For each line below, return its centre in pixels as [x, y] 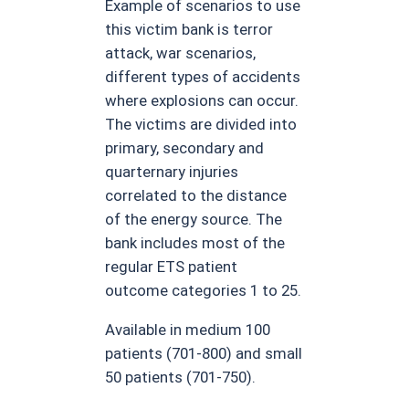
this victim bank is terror [189, 29]
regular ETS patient [172, 267]
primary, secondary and [185, 148]
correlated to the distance [196, 195]
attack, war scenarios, [181, 53]
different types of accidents [203, 77]
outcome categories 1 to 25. [204, 290]
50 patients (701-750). [181, 377]
